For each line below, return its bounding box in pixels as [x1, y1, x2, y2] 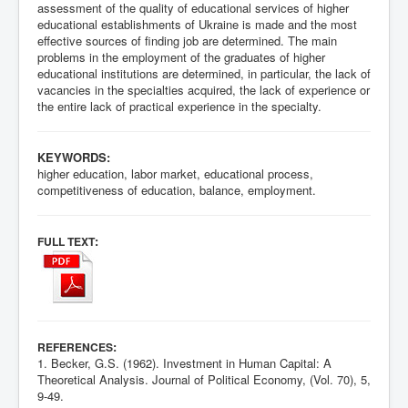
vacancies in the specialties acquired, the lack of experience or [37, 80, 370, 98]
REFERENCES [37, 338, 113, 355]
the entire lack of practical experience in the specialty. [37, 97, 321, 115]
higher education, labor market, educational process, [37, 164, 313, 182]
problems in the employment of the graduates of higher [37, 47, 325, 66]
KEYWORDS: [37, 148, 110, 166]
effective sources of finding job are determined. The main [37, 31, 337, 49]
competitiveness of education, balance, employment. [37, 180, 316, 199]
